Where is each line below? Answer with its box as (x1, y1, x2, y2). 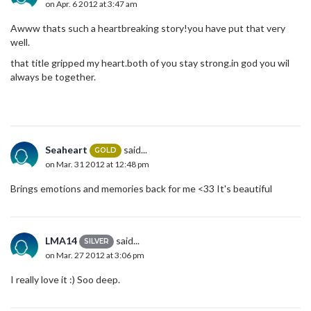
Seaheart (45, 143, 87, 155)
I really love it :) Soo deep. (10, 273, 120, 285)
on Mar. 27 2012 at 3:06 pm (45, 250, 144, 261)
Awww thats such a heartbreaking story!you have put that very (10, 22, 285, 34)
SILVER (84, 237, 109, 246)
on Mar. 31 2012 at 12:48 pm (45, 159, 149, 170)
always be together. (10, 70, 96, 83)
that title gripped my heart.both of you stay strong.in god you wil (10, 56, 289, 69)
